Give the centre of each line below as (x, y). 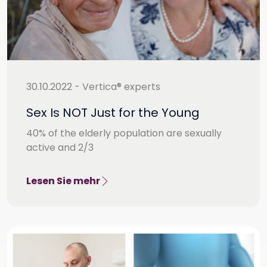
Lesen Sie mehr (63, 181)
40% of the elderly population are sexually (124, 133)
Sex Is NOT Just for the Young (113, 112)
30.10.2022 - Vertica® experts (93, 86)
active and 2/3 (60, 147)
